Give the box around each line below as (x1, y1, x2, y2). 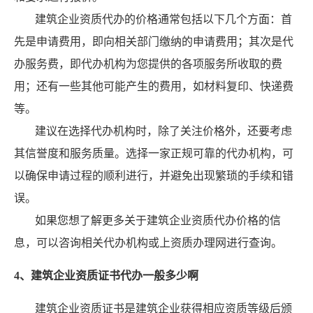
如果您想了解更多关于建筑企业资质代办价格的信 (35, 214, 281, 227)
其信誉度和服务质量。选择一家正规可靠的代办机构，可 (14, 147, 293, 160)
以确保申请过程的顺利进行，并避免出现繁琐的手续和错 (14, 170, 293, 182)
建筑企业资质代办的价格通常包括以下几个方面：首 (35, 13, 292, 26)
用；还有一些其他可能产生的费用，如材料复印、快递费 (14, 80, 293, 93)
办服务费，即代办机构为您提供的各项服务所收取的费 (14, 58, 282, 71)
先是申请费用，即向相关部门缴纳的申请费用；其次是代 (14, 36, 293, 48)
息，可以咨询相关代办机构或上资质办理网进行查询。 (14, 237, 282, 249)
